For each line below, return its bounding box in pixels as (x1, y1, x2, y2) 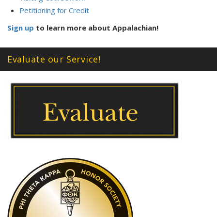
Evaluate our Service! (7, 53, 101, 65)
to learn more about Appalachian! (34, 23, 158, 33)
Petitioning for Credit (19, 5, 89, 15)
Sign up (7, 23, 34, 33)
